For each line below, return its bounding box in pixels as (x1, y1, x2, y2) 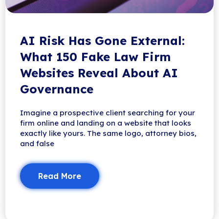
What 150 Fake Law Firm (20, 49, 171, 64)
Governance (20, 81, 94, 96)
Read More (38, 171, 82, 181)
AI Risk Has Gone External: (20, 33, 185, 48)
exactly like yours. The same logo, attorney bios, (20, 128, 197, 138)
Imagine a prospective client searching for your (20, 108, 196, 117)
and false (20, 138, 55, 148)
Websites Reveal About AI (20, 65, 178, 80)
